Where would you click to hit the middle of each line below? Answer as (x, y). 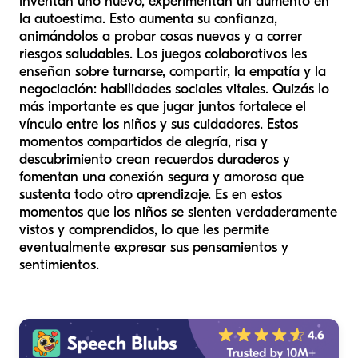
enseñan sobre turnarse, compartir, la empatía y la (173, 72)
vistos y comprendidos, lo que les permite (144, 230)
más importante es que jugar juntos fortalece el (163, 107)
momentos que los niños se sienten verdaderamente (178, 213)
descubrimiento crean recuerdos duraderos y (155, 160)
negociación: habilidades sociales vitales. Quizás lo (174, 89)
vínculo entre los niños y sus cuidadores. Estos (159, 125)
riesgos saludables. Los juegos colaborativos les (163, 54)
